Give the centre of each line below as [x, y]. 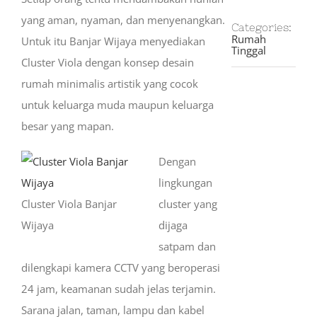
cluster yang [188, 204]
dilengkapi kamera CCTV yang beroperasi [121, 267]
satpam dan [187, 246]
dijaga [173, 225]
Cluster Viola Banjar [69, 204]
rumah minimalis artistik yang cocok [110, 83]
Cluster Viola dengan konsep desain [108, 62]
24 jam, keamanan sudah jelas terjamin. [119, 289]
